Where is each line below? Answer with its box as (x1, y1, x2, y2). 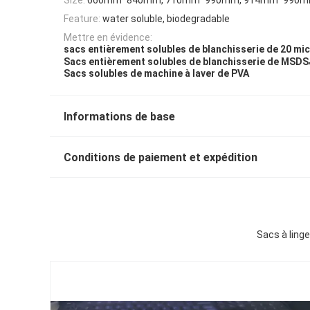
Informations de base (64, 110, 175, 124)
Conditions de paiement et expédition (64, 151, 257, 165)
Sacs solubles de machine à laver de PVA (64, 68, 249, 80)
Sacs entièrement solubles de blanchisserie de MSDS (64, 55, 309, 67)
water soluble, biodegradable (102, 12, 230, 24)
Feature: (64, 12, 100, 24)
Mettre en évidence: (64, 32, 152, 44)
